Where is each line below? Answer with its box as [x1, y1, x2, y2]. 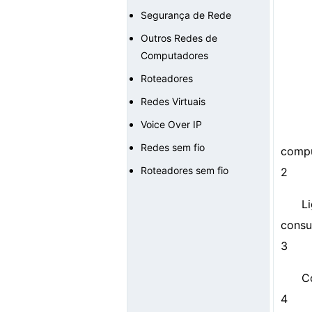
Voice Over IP [141, 118, 202, 130]
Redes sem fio [141, 141, 205, 153]
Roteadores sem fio [141, 164, 228, 176]
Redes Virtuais [141, 95, 205, 107]
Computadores [141, 49, 208, 61]
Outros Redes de [141, 32, 217, 44]
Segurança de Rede [141, 9, 231, 21]
